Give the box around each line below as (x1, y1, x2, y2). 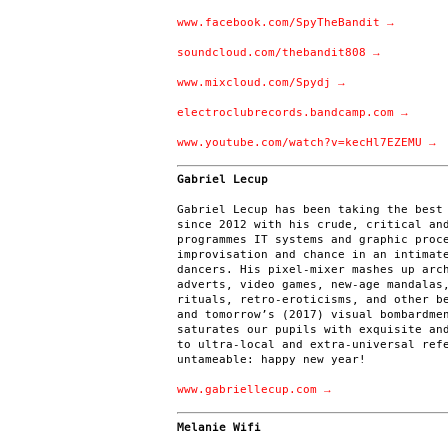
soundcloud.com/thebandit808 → (177, 45, 380, 59)
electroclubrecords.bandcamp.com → (177, 105, 408, 119)
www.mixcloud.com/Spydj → (177, 75, 345, 89)
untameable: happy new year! (177, 353, 366, 366)
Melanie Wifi (177, 420, 261, 434)
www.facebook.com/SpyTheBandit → (177, 15, 394, 29)
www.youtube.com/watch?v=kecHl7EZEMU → (177, 135, 436, 149)
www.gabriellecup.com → (177, 383, 331, 396)
